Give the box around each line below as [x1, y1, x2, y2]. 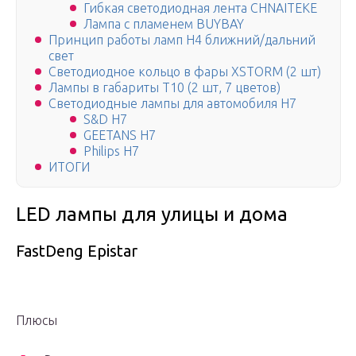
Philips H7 [83, 144, 139, 159]
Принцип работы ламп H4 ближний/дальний [48, 33, 315, 48]
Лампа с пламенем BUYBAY [83, 17, 244, 32]
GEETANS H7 [83, 128, 156, 143]
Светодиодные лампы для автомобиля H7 [48, 96, 296, 111]
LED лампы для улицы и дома [16, 203, 288, 226]
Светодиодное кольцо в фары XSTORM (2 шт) [48, 64, 321, 79]
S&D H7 [83, 112, 127, 127]
